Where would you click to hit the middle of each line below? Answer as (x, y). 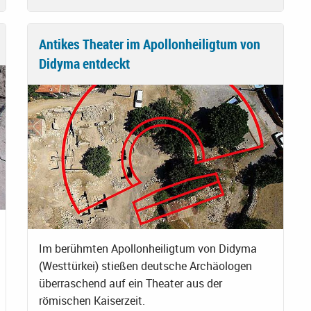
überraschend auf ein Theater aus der (131, 283)
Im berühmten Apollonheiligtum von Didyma (148, 248)
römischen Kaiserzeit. (92, 300)
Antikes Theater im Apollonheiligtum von (150, 44)
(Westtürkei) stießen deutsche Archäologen (145, 266)
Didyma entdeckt (84, 64)
